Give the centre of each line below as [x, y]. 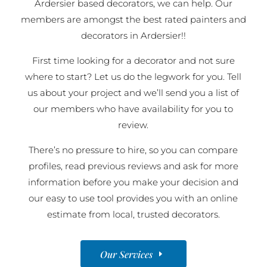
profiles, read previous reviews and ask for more [133, 166]
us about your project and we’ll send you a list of [133, 93]
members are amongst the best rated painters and [133, 19]
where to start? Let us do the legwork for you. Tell [133, 77]
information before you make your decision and [133, 182]
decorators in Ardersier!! [133, 35]
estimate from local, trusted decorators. [133, 214]
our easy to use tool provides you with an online [133, 198]
